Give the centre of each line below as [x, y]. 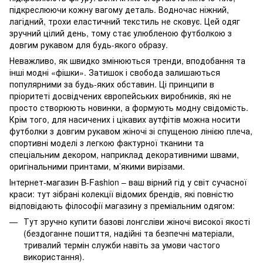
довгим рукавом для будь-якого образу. [89, 45]
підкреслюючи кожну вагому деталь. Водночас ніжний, [119, 10]
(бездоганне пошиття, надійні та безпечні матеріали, [129, 233]
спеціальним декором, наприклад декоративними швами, [124, 155]
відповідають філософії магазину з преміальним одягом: [122, 206]
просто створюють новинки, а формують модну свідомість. [129, 108]
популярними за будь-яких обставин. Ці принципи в [112, 84]
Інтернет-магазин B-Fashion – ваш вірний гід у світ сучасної [128, 182]
